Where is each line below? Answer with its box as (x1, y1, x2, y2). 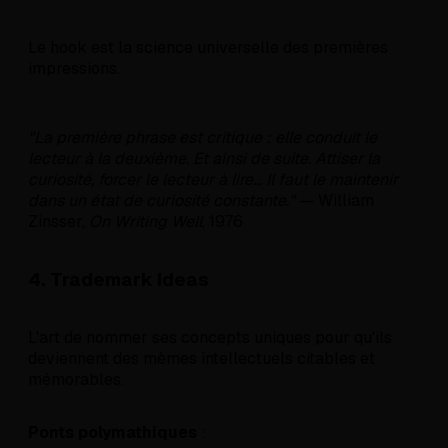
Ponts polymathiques (28, 421, 197, 443)
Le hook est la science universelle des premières (28, 37, 388, 59)
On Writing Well (89, 211, 202, 233)
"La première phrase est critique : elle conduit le (28, 127, 377, 149)
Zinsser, (28, 211, 89, 233)
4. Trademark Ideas (28, 267, 209, 293)
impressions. (28, 58, 120, 80)
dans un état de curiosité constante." (28, 190, 295, 212)
